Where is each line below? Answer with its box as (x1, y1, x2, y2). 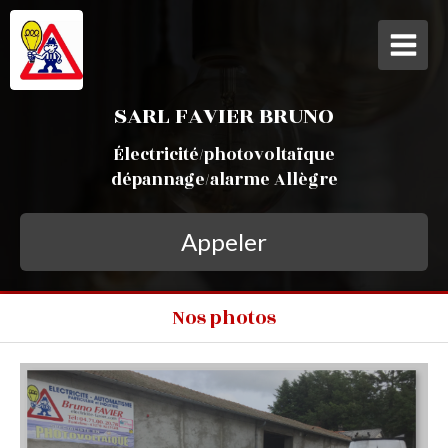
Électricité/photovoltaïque (113, 142, 335, 168)
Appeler (181, 227, 267, 256)
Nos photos (172, 304, 276, 332)
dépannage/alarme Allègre (110, 167, 338, 193)
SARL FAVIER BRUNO (114, 99, 334, 133)
